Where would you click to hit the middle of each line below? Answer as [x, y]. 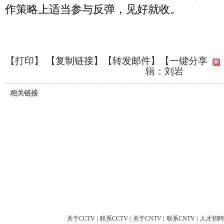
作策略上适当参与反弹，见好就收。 [93, 9]
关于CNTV [147, 218]
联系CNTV [181, 218]
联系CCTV [114, 218]
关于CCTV [81, 218]
